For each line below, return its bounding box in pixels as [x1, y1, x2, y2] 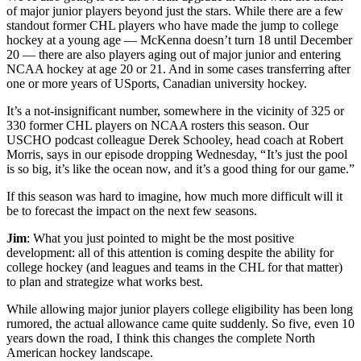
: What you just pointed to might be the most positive [27, 231, 294, 246]
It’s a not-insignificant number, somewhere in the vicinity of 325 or [6, 104, 344, 118]
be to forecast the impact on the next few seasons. [6, 204, 257, 218]
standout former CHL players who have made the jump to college [6, 19, 338, 33]
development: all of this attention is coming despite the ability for [6, 246, 334, 260]
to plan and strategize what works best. [6, 275, 203, 289]
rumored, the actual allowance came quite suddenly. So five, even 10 [6, 317, 355, 331]
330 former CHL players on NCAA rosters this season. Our [6, 118, 309, 133]
